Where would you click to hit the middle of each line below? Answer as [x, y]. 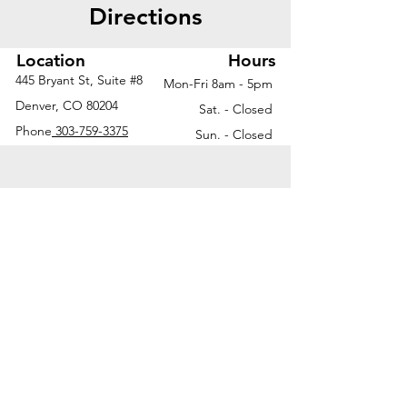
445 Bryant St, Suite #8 [79, 80]
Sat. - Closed [236, 109]
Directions [145, 17]
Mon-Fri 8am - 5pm [218, 84]
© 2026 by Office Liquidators [100, 392]
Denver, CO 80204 [67, 106]
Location [51, 61]
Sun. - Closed [234, 135]
